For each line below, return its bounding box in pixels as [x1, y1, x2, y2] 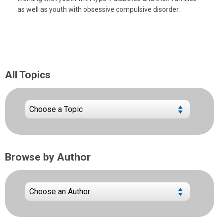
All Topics [5, 68, 51, 81]
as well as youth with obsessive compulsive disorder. [17, 5, 180, 13]
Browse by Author [5, 151, 91, 163]
